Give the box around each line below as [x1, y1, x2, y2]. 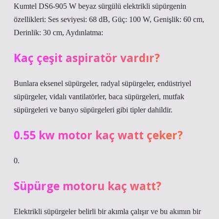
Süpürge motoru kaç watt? [14, 178, 161, 194]
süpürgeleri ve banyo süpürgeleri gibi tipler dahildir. [14, 106, 173, 114]
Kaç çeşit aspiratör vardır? [14, 50, 160, 66]
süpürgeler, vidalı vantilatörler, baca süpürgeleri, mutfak [14, 92, 184, 101]
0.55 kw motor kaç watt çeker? [14, 128, 183, 143]
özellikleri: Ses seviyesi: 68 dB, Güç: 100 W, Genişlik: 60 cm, [14, 15, 204, 23]
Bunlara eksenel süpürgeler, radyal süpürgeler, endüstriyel [14, 79, 191, 88]
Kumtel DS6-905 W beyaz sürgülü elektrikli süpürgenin [14, 2, 186, 10]
